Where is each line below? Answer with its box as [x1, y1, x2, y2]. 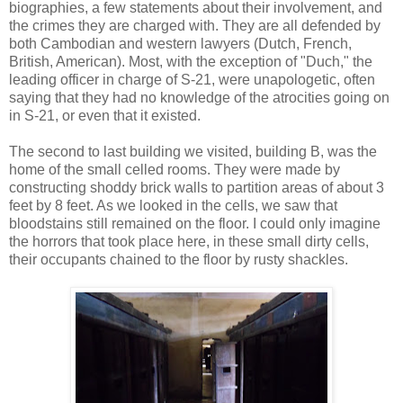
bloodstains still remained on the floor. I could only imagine [9, 216, 381, 232]
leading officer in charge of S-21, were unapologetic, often [9, 72, 375, 88]
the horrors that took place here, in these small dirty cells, [9, 234, 369, 250]
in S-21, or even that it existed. [9, 108, 201, 124]
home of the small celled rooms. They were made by [9, 162, 340, 178]
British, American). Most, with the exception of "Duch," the [9, 54, 372, 70]
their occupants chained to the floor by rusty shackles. [9, 252, 352, 268]
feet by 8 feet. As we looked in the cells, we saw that [9, 198, 337, 214]
